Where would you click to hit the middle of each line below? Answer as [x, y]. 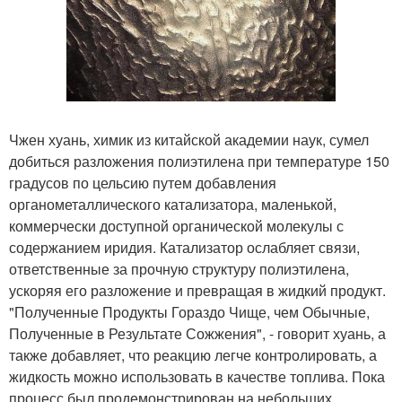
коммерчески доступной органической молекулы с [176, 226]
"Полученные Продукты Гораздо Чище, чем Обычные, [189, 312]
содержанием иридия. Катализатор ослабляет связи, [184, 248]
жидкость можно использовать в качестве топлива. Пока [197, 377]
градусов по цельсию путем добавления [143, 183]
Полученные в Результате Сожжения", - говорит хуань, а [197, 334]
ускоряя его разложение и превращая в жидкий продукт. [197, 291]
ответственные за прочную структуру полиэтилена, [179, 269]
